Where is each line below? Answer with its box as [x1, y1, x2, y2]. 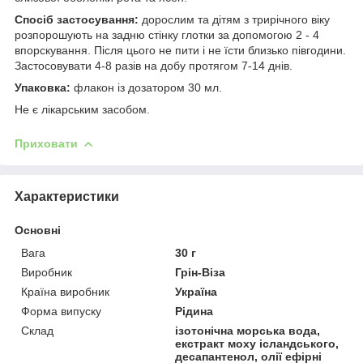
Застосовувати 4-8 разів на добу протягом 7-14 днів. [15, 58, 293, 72]
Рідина [175, 304, 214, 318]
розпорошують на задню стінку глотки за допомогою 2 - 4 [15, 28, 319, 41]
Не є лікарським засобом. [15, 102, 150, 116]
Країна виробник [21, 284, 109, 298]
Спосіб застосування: [15, 12, 142, 26]
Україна [175, 284, 218, 298]
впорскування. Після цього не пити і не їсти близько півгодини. [15, 43, 346, 57]
